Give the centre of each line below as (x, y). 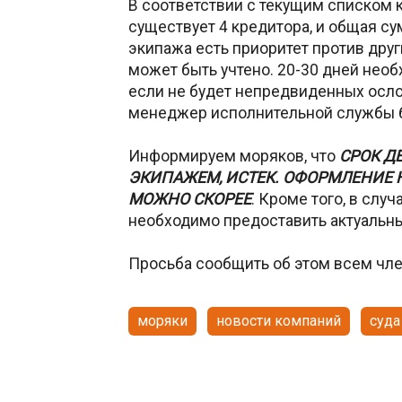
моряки (162, 320)
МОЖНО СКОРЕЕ (190, 199)
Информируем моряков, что (234, 156)
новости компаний (279, 320)
